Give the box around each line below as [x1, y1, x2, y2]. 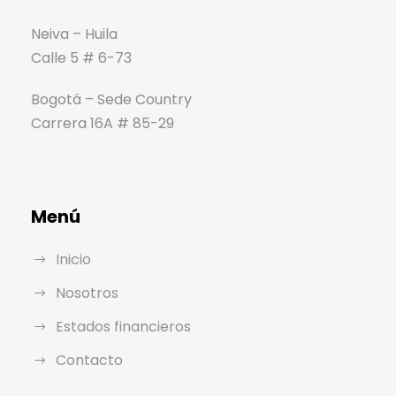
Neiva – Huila [31, 23, 118, 44]
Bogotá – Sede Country [31, 88, 192, 110]
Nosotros [56, 282, 118, 303]
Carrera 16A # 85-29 [31, 112, 174, 133]
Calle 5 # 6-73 [31, 47, 132, 68]
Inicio [56, 248, 91, 270]
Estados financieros [56, 316, 191, 337]
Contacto [56, 349, 123, 370]
